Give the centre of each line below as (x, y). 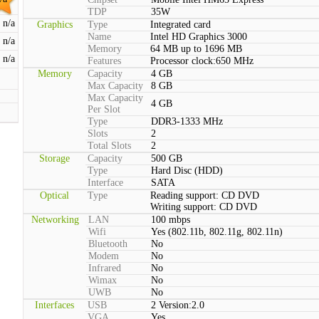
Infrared (105, 268)
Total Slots (109, 146)
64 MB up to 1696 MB (196, 49)
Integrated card (181, 25)
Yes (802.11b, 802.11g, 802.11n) (217, 232)
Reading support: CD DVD (205, 195)
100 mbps (171, 220)
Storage (54, 158)
